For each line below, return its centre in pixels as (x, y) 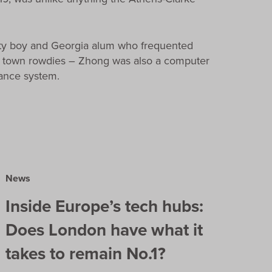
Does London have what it (104, 229)
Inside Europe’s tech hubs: (105, 206)
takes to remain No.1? (86, 253)
